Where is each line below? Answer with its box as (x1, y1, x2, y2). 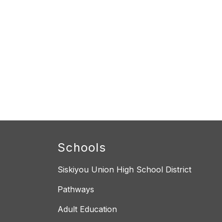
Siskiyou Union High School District (57, 165, 191, 175)
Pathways (57, 184, 94, 195)
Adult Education (57, 204, 117, 215)
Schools (57, 140, 106, 155)
